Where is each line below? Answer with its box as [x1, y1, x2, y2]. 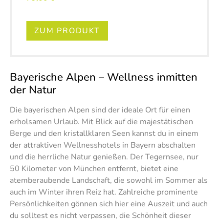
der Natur [10, 82, 56, 97]
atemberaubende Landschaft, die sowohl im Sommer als [10, 175, 208, 186]
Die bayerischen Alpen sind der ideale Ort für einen [10, 104, 190, 115]
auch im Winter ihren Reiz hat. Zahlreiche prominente [10, 186, 198, 197]
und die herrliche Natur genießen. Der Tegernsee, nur [10, 151, 198, 162]
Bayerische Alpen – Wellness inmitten [10, 69, 197, 85]
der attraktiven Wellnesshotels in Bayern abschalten [10, 139, 196, 151]
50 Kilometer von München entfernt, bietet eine [10, 163, 178, 174]
